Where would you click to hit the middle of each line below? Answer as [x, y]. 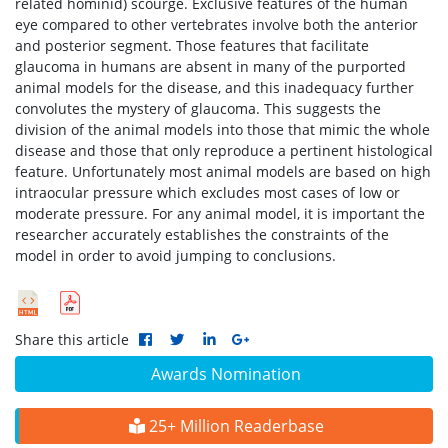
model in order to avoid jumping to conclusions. [175, 255]
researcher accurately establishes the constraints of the [202, 234]
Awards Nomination [226, 374]
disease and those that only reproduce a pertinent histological [224, 150]
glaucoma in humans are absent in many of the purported [210, 66]
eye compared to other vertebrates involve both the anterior [216, 24]
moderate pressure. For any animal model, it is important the [220, 213]
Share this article [72, 339]
